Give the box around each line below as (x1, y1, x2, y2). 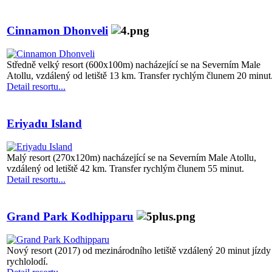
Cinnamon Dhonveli (7, 24, 108, 37)
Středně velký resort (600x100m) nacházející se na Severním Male (7, 59, 260, 70)
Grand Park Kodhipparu (7, 209, 134, 223)
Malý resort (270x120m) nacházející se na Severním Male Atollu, (7, 152, 256, 163)
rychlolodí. (7, 256, 50, 267)
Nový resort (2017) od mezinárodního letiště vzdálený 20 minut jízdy (7, 245, 271, 256)
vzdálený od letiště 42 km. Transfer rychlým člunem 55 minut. (7, 163, 246, 174)
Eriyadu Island (7, 117, 82, 130)
